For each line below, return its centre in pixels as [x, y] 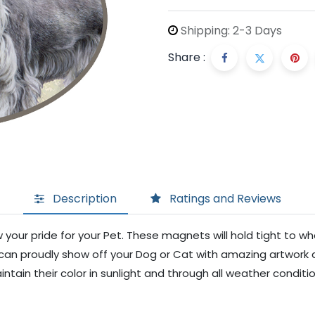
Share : [187, 57]
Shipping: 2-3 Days [230, 31]
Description [84, 198]
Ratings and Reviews [225, 198]
